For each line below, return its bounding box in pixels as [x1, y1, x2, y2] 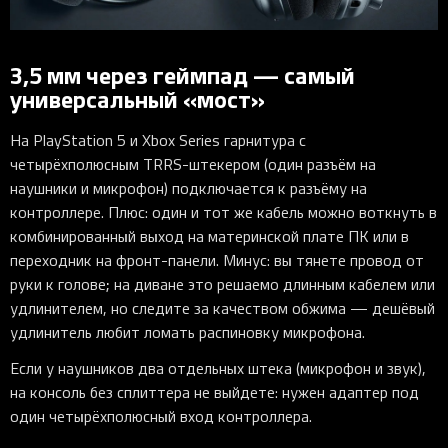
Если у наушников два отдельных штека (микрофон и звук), [10, 357, 426, 380]
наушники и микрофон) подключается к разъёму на [10, 177, 367, 200]
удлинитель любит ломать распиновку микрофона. [10, 321, 365, 344]
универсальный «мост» [10, 81, 265, 116]
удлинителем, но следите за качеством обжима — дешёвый [10, 297, 435, 320]
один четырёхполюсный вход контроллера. [10, 405, 312, 428]
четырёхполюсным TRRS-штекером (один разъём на [10, 153, 376, 176]
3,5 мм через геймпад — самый [10, 57, 355, 92]
